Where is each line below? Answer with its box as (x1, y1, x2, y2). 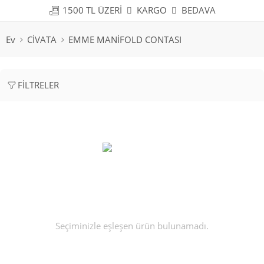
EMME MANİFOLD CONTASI (68, 34, 181, 45)
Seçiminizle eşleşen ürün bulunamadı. (55, 220, 209, 232)
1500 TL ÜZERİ (60, 5, 127, 16)
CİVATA (27, 34, 57, 45)
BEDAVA (176, 5, 216, 16)
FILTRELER (18, 80, 59, 91)
